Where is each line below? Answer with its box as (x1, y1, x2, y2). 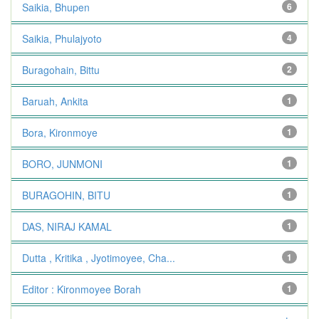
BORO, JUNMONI (22, 157, 103, 171)
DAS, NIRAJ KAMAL (22, 219, 112, 234)
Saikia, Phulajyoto (22, 31, 102, 46)
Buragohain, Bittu (22, 63, 100, 77)
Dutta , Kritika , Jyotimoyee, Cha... (22, 251, 175, 265)
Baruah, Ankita (22, 94, 88, 108)
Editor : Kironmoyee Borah (22, 282, 141, 296)
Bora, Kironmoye (22, 125, 98, 140)
